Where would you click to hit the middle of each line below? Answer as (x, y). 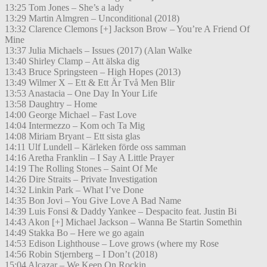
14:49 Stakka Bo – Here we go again (74, 233)
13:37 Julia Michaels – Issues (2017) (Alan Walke (98, 51)
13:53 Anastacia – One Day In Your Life (81, 94)
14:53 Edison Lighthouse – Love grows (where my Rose (112, 244)
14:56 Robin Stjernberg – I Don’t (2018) (81, 254)
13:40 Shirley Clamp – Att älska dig (72, 61)
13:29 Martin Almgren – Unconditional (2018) (92, 18)
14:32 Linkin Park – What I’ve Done (74, 190)
